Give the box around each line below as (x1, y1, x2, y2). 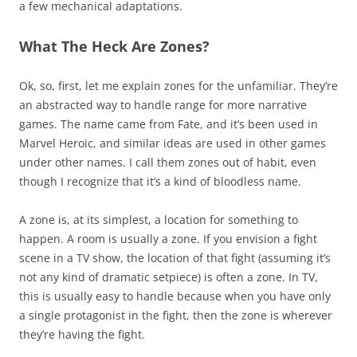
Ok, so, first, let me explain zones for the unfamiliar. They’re (19, 78, 338, 94)
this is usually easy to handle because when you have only (19, 288, 331, 304)
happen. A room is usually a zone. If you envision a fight (19, 231, 317, 247)
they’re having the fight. (19, 327, 145, 343)
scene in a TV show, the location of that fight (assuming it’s (19, 250, 331, 266)
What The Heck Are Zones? (19, 37, 210, 57)
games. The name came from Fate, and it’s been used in (19, 116, 318, 132)
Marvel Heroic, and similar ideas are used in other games (19, 135, 326, 151)
